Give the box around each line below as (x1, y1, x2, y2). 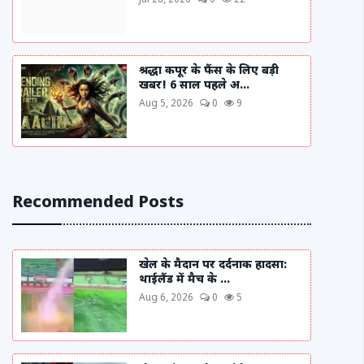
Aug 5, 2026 (139, 97, 193, 110)
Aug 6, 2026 (139, 292, 193, 305)
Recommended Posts (12, 193, 184, 214)
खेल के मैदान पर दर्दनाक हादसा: (139, 258, 287, 273)
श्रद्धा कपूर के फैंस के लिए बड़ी (139, 63, 279, 79)
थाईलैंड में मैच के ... (139, 272, 230, 288)
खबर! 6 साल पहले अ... (139, 78, 249, 93)
